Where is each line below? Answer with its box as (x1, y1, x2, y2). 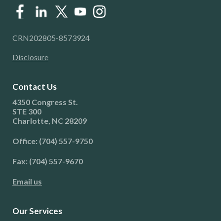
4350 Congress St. (12, 97, 78, 107)
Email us (12, 176, 42, 186)
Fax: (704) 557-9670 (12, 156, 83, 166)
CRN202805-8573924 (12, 33, 90, 42)
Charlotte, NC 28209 (12, 115, 87, 125)
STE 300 (12, 106, 41, 116)
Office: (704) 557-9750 (12, 136, 93, 146)
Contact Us (12, 81, 57, 92)
